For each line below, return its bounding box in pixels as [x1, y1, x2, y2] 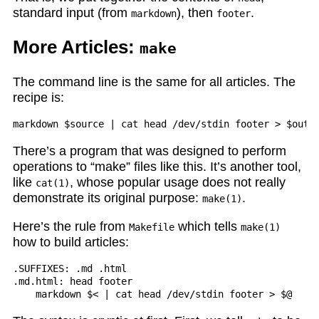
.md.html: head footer [12, 276, 132, 288]
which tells [174, 219, 241, 234]
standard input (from [12, 6, 131, 21]
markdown [130, 8, 177, 20]
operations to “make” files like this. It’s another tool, [12, 159, 301, 174]
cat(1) [35, 177, 70, 189]
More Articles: [12, 36, 140, 58]
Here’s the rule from [12, 219, 129, 234]
